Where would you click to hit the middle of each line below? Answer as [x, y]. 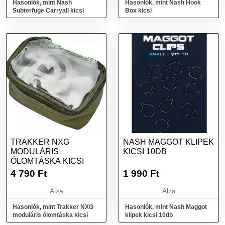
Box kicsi [138, 11]
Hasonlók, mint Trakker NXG [53, 207]
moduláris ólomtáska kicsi [50, 215]
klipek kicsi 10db [149, 215]
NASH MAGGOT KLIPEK [168, 142]
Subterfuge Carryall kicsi [48, 11]
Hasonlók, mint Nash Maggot [166, 207]
